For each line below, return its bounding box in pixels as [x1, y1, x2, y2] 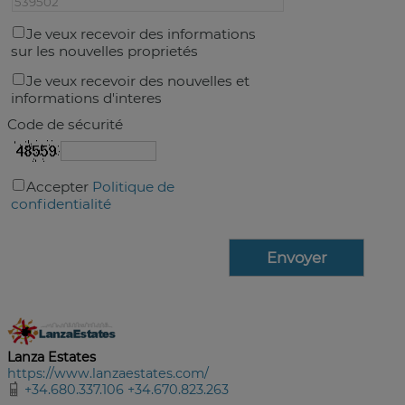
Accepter [26, 178, 92, 195]
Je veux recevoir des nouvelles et [26, 72, 250, 89]
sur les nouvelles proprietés [11, 42, 198, 60]
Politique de [92, 178, 174, 195]
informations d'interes [11, 89, 162, 107]
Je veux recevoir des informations [26, 25, 256, 42]
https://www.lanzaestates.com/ [7, 365, 209, 381]
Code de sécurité [7, 116, 123, 133]
